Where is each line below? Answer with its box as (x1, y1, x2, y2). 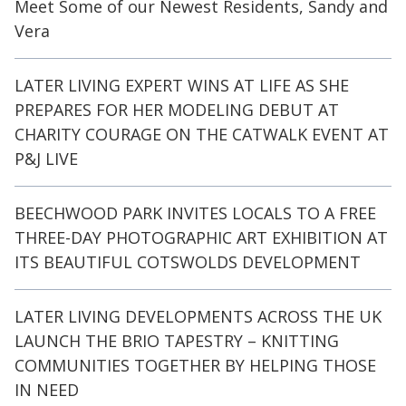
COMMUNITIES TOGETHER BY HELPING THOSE (14, 353, 376, 376)
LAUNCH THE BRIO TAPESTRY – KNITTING (14, 329, 339, 352)
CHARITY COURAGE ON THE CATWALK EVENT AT (14, 122, 389, 145)
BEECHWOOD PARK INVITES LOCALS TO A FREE (14, 201, 376, 224)
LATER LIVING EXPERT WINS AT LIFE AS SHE (14, 73, 349, 96)
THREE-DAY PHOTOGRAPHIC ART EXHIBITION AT (14, 226, 388, 248)
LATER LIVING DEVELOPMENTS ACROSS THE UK (14, 304, 382, 327)
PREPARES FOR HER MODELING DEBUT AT (14, 98, 339, 121)
